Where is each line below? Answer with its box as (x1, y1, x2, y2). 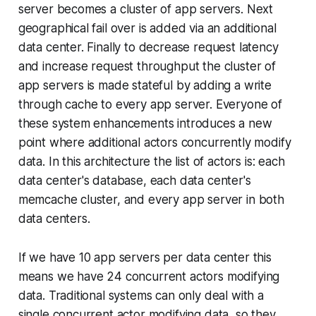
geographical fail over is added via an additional (18, 21, 276, 35)
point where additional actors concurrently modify (18, 135, 291, 150)
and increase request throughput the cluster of (18, 59, 276, 73)
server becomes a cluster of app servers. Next (18, 2, 274, 16)
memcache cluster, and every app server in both (18, 193, 284, 207)
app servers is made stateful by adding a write (18, 78, 272, 92)
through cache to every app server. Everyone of (18, 97, 282, 111)
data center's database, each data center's (18, 174, 251, 188)
